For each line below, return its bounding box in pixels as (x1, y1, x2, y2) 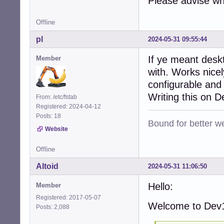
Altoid (36, 161, 58, 170)
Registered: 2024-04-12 (36, 102, 101, 110)
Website (45, 125, 68, 132)
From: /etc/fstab (36, 93, 77, 100)
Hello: (148, 180, 173, 192)
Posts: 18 (36, 112, 64, 119)
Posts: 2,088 (36, 203, 72, 210)
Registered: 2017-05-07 (36, 193, 101, 201)
